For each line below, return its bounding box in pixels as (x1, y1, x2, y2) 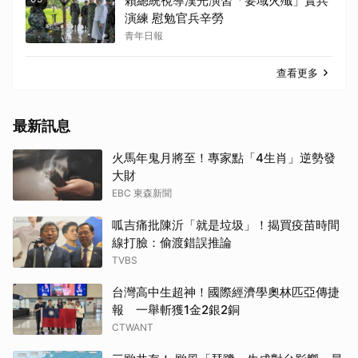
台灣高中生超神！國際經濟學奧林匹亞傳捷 (112, 284, 340, 300)
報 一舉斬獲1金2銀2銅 (112, 301, 240, 317)
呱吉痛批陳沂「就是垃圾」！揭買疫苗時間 (112, 217, 340, 233)
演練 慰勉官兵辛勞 (125, 10, 224, 26)
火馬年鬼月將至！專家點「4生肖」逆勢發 (112, 149, 336, 165)
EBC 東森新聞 (112, 186, 172, 199)
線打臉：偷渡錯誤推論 (112, 234, 232, 250)
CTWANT (112, 320, 153, 333)
